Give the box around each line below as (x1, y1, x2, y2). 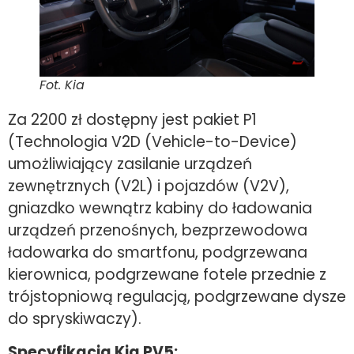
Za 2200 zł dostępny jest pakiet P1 (8, 108, 257, 130)
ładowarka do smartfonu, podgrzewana (8, 241, 307, 263)
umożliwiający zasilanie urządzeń (8, 153, 252, 175)
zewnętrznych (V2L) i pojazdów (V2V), (8, 175, 289, 197)
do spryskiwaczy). (8, 307, 141, 330)
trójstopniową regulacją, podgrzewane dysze (8, 285, 346, 307)
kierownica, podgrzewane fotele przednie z (8, 263, 326, 285)
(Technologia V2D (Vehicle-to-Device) (8, 130, 297, 153)
